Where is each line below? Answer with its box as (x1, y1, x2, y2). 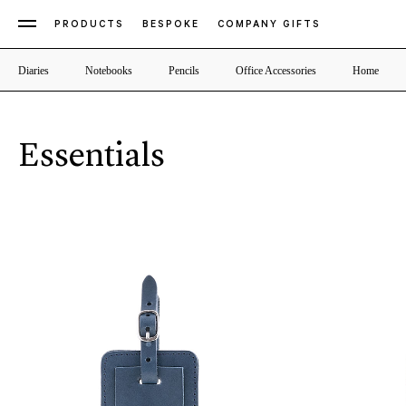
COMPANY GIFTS (217, 20, 321, 31)
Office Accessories (236, 64, 316, 77)
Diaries (18, 64, 49, 77)
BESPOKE (142, 20, 199, 31)
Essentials (18, 140, 165, 174)
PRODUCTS (54, 20, 124, 31)
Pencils (169, 64, 199, 77)
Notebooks (85, 64, 132, 77)
